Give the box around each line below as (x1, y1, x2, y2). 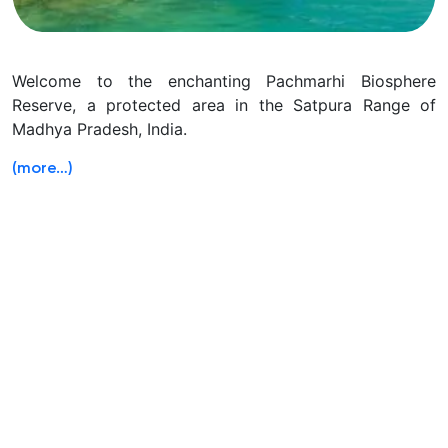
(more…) (12, 161, 73, 178)
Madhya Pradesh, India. (12, 119, 187, 140)
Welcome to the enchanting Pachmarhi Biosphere (12, 71, 436, 92)
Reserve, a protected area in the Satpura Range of (12, 95, 436, 116)
